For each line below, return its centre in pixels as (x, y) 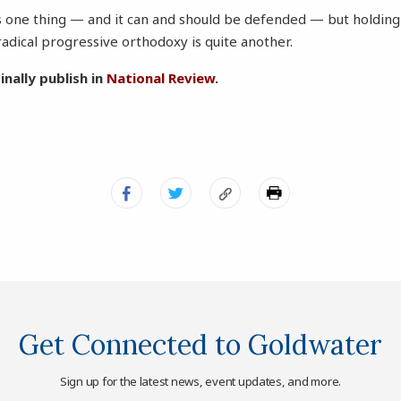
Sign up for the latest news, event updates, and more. (200, 381)
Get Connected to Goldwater (200, 345)
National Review (161, 78)
